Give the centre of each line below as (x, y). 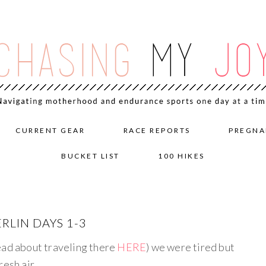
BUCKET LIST (91, 156)
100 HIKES (181, 156)
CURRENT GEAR (50, 130)
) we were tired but (191, 247)
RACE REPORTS (157, 130)
